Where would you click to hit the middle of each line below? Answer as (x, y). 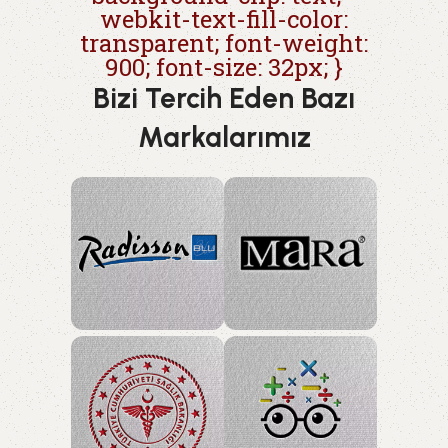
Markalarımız (224, 136)
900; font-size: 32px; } (224, 66)
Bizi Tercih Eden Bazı (224, 97)
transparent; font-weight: (224, 42)
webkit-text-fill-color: (224, 18)
